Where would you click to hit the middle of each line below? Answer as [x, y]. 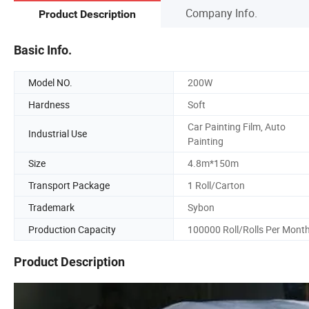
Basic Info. [43, 50]
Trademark [51, 207]
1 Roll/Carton [216, 185]
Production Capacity [72, 229]
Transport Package [69, 185]
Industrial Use [58, 134]
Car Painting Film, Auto [237, 126]
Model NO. [50, 82]
